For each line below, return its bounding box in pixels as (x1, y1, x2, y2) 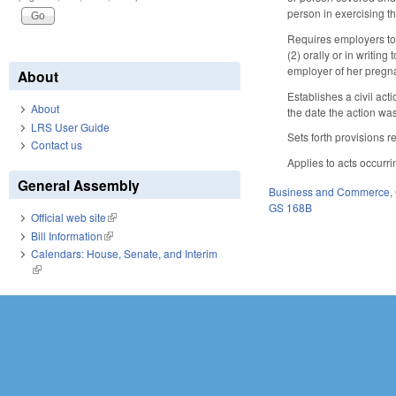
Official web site (31, 209, 106, 225)
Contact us (31, 137, 82, 153)
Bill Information (31, 227, 103, 243)
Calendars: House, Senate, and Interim (31, 246, 217, 262)
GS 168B (269, 199, 313, 215)
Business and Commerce (269, 183, 391, 199)
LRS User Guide (31, 118, 110, 134)
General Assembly (18, 175, 140, 196)
